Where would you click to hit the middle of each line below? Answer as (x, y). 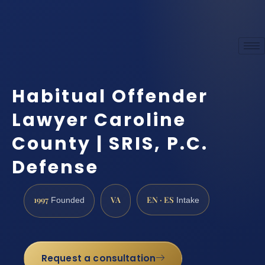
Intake (187, 200)
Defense (55, 168)
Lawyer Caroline (99, 120)
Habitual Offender (110, 97)
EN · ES (160, 199)
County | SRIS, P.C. (110, 144)
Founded (67, 200)
